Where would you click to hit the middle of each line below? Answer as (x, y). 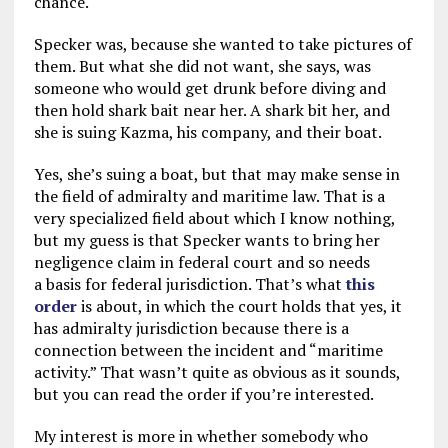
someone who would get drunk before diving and (209, 88)
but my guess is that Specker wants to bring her (206, 240)
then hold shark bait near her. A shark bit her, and (211, 110)
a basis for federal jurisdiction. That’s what (189, 284)
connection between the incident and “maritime (208, 350)
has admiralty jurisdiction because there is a (191, 328)
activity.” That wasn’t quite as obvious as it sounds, (216, 372)
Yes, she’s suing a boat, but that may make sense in (216, 174)
